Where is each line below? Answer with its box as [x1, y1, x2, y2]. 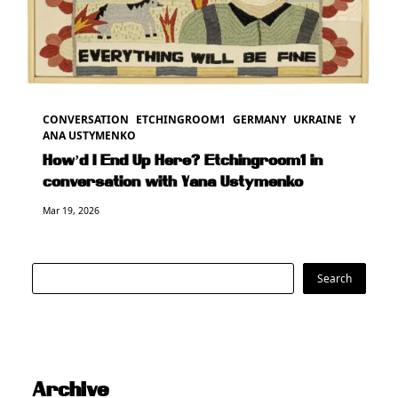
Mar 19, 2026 [43, 203, 99, 217]
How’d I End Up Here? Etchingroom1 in [43, 154, 322, 169]
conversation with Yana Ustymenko [43, 175, 303, 190]
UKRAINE [293, 111, 342, 127]
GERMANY [233, 111, 286, 127]
